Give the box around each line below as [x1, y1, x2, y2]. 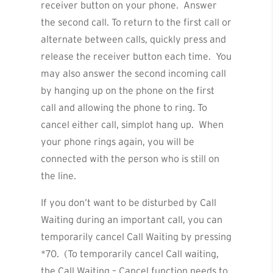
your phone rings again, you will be [41, 136, 195, 147]
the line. [41, 170, 77, 182]
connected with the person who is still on [41, 153, 220, 165]
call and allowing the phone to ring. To [41, 102, 208, 113]
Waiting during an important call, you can [41, 214, 223, 225]
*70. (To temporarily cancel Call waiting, [41, 248, 219, 260]
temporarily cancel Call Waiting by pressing [41, 231, 232, 243]
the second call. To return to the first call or [41, 16, 232, 28]
